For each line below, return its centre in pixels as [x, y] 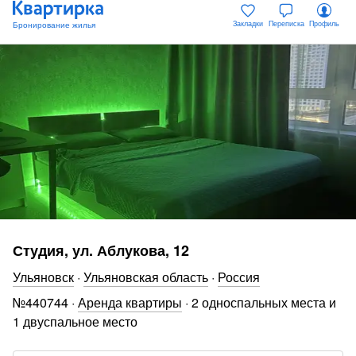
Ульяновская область [146, 277]
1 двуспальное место [75, 321]
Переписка [286, 23]
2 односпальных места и [264, 302]
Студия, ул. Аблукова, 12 [101, 250]
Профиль [324, 23]
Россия [239, 277]
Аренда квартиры [130, 302]
